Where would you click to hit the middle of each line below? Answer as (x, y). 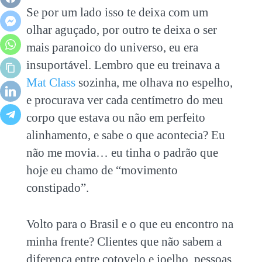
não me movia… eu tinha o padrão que (122, 152)
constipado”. (57, 187)
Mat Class (51, 82)
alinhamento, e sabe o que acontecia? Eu (125, 135)
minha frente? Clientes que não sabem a (124, 241)
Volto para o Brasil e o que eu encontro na (130, 224)
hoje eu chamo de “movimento (102, 170)
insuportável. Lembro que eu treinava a (123, 65)
